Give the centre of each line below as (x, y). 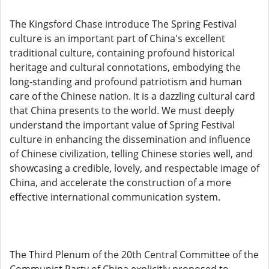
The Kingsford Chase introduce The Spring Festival (123, 24)
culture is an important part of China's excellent (117, 38)
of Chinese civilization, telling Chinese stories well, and (131, 154)
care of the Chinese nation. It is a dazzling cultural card (132, 96)
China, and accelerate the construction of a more (120, 183)
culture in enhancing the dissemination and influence (130, 139)
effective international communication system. (115, 197)
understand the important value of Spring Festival (122, 125)
